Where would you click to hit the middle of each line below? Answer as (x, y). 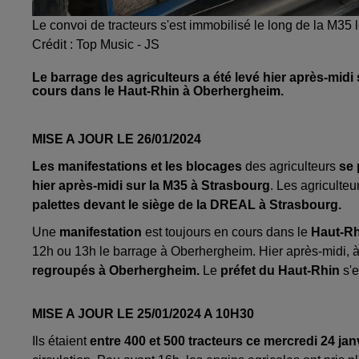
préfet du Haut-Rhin (280, 270)
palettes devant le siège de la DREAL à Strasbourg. (187, 204)
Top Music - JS (118, 44)
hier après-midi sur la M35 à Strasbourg (151, 185)
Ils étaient (59, 341)
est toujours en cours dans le (226, 232)
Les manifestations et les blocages (139, 166)
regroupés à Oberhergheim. (116, 270)
